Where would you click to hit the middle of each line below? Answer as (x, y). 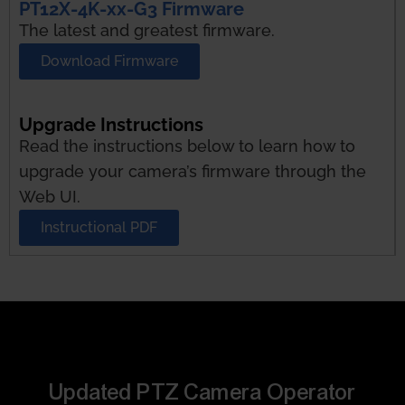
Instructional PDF (99, 227)
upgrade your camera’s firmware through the (193, 171)
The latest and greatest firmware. (147, 30)
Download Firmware (109, 61)
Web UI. (50, 196)
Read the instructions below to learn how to (187, 146)
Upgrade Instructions (111, 124)
